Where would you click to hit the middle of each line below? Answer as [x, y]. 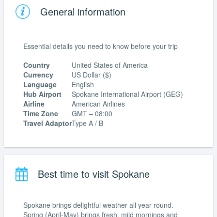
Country [37, 65]
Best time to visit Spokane [92, 173]
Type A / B [87, 123]
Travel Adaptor [47, 123]
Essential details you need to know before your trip [101, 46]
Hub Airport [42, 94]
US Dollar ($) [92, 75]
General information [81, 11]
